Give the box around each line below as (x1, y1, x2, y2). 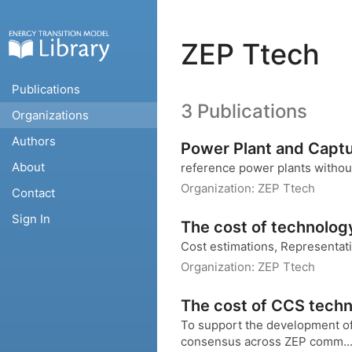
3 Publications (181, 100, 307, 123)
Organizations (12, 108, 89, 123)
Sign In (12, 211, 50, 226)
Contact (12, 185, 55, 200)
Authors (12, 134, 56, 148)
